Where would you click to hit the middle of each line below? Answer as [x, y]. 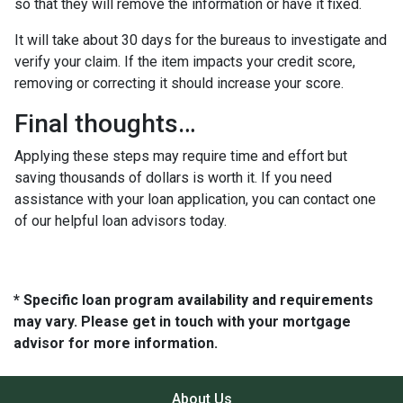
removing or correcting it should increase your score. [181, 83]
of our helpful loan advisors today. [121, 220]
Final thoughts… [105, 123]
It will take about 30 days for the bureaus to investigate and [201, 40]
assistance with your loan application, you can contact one [195, 199]
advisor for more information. [116, 343]
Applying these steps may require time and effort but [181, 156]
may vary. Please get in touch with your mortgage [182, 321]
